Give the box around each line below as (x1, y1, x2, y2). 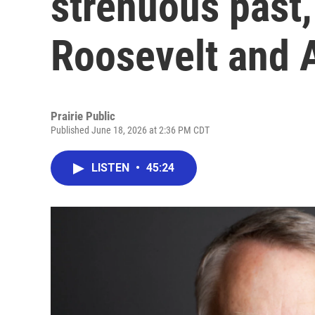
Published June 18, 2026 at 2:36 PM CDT (51, 124, 210, 136)
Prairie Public (51, 109, 115, 123)
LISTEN (91, 161, 132, 174)
